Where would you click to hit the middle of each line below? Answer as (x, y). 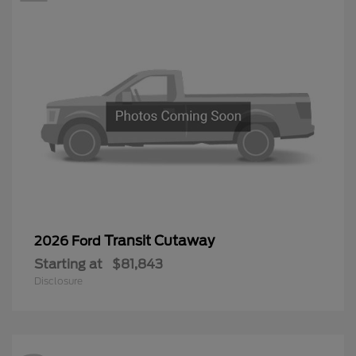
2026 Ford (69, 241)
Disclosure (58, 281)
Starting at (68, 264)
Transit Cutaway (159, 240)
